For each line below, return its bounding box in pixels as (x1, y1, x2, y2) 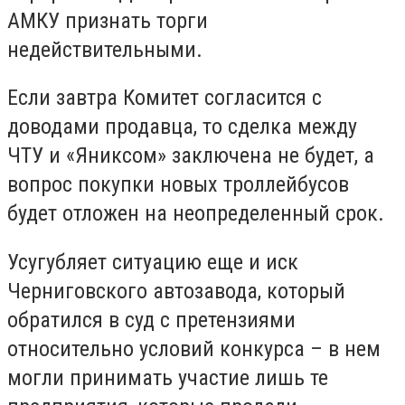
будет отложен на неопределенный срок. (7, 201, 384, 227)
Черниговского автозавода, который (7, 278, 345, 304)
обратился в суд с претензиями (7, 306, 296, 333)
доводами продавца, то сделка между (7, 114, 357, 140)
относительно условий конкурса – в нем (7, 335, 381, 362)
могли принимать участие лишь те (7, 364, 328, 391)
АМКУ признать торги (7, 7, 208, 33)
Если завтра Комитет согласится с (7, 85, 322, 111)
